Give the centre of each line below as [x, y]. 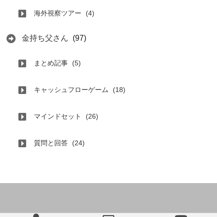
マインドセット [58, 116]
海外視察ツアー [58, 13]
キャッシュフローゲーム [71, 90]
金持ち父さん [45, 38]
